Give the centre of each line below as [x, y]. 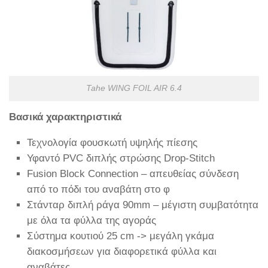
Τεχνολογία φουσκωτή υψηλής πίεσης [112, 142]
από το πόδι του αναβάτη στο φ [98, 189]
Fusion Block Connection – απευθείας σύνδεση [133, 173]
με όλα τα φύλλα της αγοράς [92, 220]
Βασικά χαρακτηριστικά [65, 117]
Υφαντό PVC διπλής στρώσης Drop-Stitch [121, 158]
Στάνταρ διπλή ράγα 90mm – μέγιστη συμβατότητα [143, 205]
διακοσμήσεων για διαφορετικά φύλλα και [122, 251]
